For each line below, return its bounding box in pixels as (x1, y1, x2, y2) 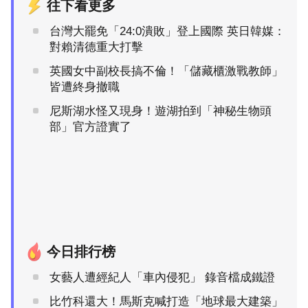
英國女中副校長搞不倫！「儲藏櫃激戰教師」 (49, 64, 283, 78)
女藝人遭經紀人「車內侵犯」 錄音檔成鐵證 (49, 270, 275, 284)
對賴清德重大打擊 (49, 40, 143, 54)
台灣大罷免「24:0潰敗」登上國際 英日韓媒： (49, 24, 285, 38)
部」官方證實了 (49, 120, 131, 133)
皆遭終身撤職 (49, 80, 120, 93)
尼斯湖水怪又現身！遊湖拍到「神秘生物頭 (49, 104, 272, 118)
